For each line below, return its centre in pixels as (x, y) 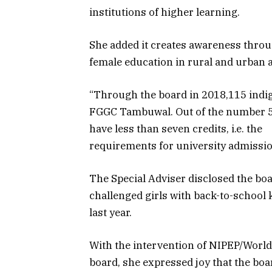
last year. (110, 213)
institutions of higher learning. (165, 12)
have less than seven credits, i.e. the (176, 129)
